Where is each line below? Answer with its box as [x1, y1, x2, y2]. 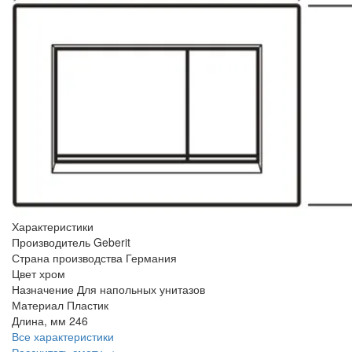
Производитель [12, 234, 90, 251]
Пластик [67, 297, 108, 313]
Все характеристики [12, 328, 114, 345]
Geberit [93, 234, 130, 251]
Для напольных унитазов [77, 281, 205, 298]
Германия [126, 250, 177, 266]
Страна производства [12, 250, 123, 266]
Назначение [12, 281, 74, 298]
